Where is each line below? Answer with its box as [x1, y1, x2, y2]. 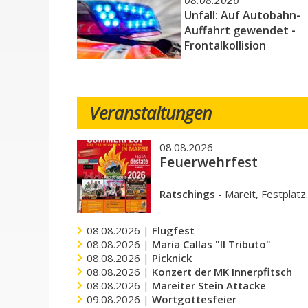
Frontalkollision [184, 38, 266, 53]
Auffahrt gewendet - [184, 23, 296, 38]
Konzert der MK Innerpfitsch [152, 264, 293, 278]
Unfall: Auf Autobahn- [184, 8, 300, 23]
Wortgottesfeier [152, 291, 237, 306]
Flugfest [152, 223, 195, 237]
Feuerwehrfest [159, 152, 258, 171]
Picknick [152, 250, 192, 265]
